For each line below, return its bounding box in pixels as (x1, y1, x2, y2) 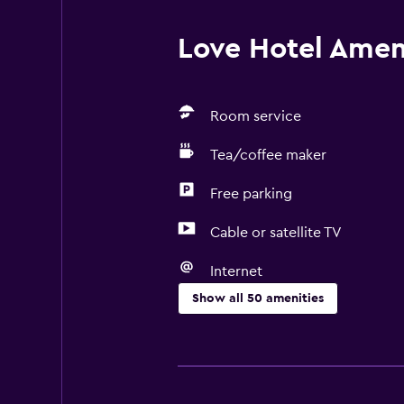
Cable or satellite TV (209, 225, 342, 240)
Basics (177, 333, 219, 347)
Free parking (209, 187, 292, 201)
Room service (209, 109, 301, 124)
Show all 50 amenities (191, 292, 324, 305)
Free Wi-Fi (177, 362, 244, 376)
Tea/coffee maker (209, 148, 326, 162)
